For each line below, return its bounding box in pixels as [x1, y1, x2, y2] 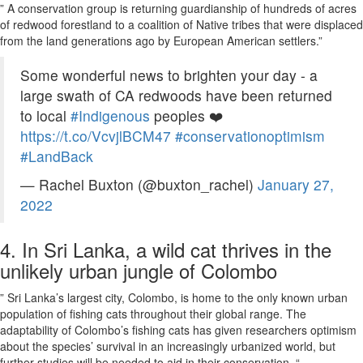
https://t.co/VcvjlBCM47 [20, 126, 171, 147]
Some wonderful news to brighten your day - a [20, 65, 318, 86]
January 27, [258, 174, 334, 195]
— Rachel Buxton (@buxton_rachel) [20, 174, 258, 195]
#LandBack [20, 146, 93, 167]
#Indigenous [70, 105, 150, 126]
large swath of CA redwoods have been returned [20, 85, 332, 106]
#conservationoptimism [175, 126, 325, 147]
